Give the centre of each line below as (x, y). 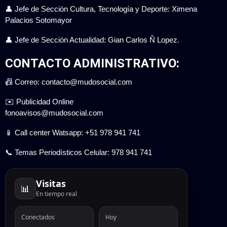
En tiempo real (56, 194)
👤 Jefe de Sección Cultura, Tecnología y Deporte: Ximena (101, 9)
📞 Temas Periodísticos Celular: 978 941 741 (79, 153)
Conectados (38, 217)
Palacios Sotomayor (39, 20)
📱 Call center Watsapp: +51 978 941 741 (73, 133)
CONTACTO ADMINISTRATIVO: (92, 64)
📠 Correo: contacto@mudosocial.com (69, 82)
